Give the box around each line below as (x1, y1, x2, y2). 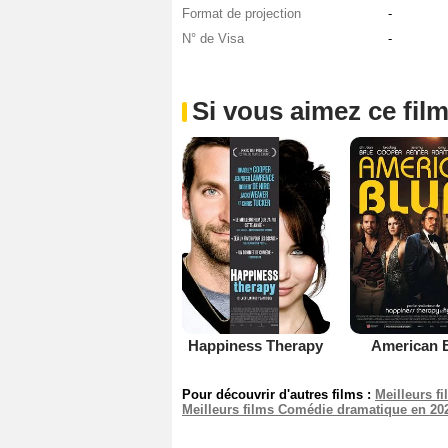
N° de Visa (182, 31, 244, 47)
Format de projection (182, 6, 301, 22)
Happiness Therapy (188, 336, 324, 354)
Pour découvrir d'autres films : (182, 386, 375, 402)
